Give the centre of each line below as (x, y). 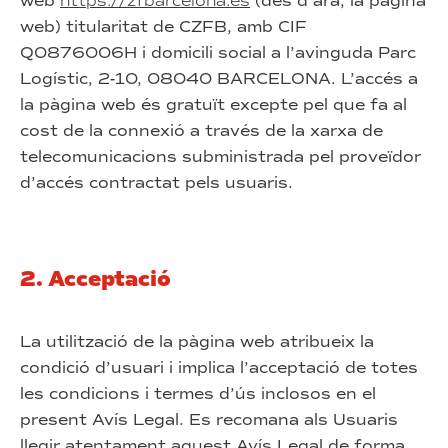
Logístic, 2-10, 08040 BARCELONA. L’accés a (219, 78)
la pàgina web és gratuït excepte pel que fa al (213, 104)
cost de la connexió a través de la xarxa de (201, 130)
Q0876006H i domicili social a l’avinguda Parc (218, 52)
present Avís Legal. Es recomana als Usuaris (209, 419)
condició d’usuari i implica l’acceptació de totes (219, 367)
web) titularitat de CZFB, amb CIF (163, 26)
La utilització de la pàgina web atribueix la (197, 341)
